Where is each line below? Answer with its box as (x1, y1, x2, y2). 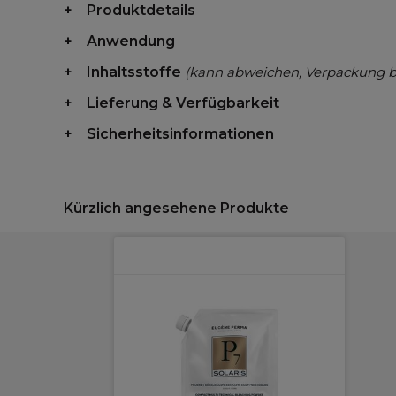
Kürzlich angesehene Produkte (64, 200, 289, 217)
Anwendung (87, 33, 175, 49)
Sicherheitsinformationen (87, 126, 274, 142)
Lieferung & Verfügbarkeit (87, 95, 279, 111)
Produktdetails (87, 2, 195, 19)
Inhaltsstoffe (87, 64, 185, 80)
